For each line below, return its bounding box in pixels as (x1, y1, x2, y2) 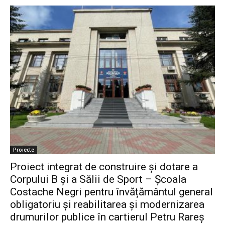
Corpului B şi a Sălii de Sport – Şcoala (10, 173, 186, 185)
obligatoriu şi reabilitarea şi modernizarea (10, 198, 204, 210)
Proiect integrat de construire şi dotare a (10, 160, 198, 173)
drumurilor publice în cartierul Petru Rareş (10, 210, 204, 223)
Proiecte (13, 146, 34, 153)
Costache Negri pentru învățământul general (10, 185, 213, 198)
